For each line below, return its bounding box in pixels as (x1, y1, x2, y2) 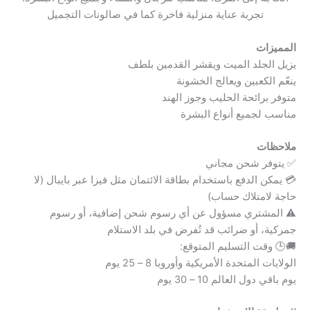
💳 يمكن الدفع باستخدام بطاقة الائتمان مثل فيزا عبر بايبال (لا (34, 174, 296, 187)
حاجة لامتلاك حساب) (208, 190, 296, 203)
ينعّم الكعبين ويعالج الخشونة (176, 74, 296, 87)
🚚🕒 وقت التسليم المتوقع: (180, 240, 296, 253)
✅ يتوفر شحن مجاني (206, 157, 296, 170)
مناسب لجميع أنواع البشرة (181, 107, 296, 120)
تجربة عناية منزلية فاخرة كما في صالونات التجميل (46, 8, 264, 21)
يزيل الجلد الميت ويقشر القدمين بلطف (128, 57, 296, 71)
